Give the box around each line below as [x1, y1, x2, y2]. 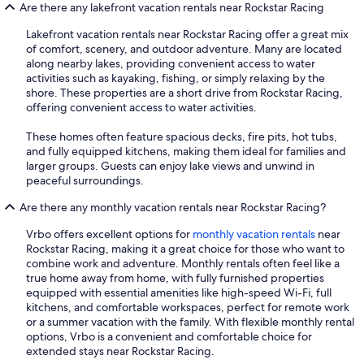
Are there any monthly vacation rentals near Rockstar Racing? [19, 200, 326, 215]
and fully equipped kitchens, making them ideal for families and [26, 144, 346, 159]
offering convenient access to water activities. [26, 100, 257, 115]
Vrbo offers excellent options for [26, 227, 193, 242]
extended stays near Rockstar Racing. [26, 344, 214, 359]
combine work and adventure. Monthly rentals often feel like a [26, 256, 340, 271]
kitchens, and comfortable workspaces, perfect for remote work [26, 300, 349, 315]
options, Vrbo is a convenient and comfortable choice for [26, 329, 312, 344]
